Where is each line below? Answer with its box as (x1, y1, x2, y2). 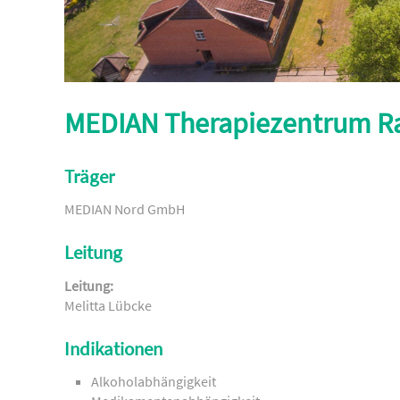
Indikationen (64, 337, 162, 361)
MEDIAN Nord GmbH (64, 200, 185, 219)
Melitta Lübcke (64, 296, 152, 314)
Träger (64, 165, 114, 188)
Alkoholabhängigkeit (91, 372, 216, 391)
